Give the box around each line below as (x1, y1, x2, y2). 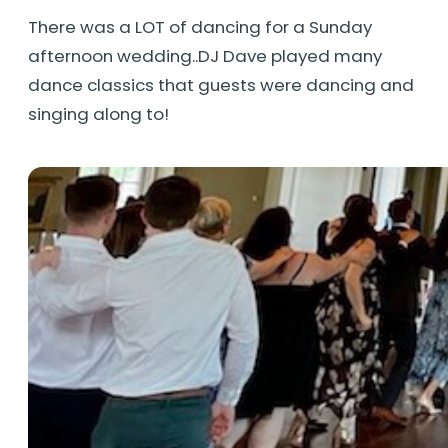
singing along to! (28, 101, 169, 126)
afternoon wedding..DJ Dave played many (28, 43, 382, 68)
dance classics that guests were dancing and (28, 72, 414, 97)
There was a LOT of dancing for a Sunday (28, 14, 372, 39)
